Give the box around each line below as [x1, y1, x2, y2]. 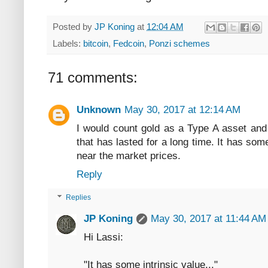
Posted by [53, 21, 95, 32]
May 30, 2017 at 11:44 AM [151, 213, 266, 225]
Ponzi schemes [149, 38, 210, 48]
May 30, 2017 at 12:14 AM [124, 103, 240, 115]
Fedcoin [113, 38, 144, 48]
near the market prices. [77, 150, 181, 162]
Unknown [77, 103, 121, 115]
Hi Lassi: [84, 232, 123, 243]
